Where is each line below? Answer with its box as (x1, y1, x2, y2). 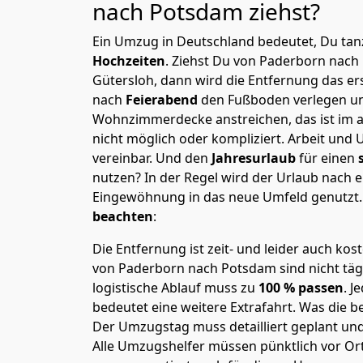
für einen (299, 149, 358, 167)
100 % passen (255, 279, 344, 297)
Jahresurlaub (211, 149, 299, 167)
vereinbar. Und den (92, 149, 211, 167)
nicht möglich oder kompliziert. (92, 130, 288, 147)
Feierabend (126, 91, 201, 109)
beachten (92, 207, 153, 225)
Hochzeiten (92, 52, 165, 70)
